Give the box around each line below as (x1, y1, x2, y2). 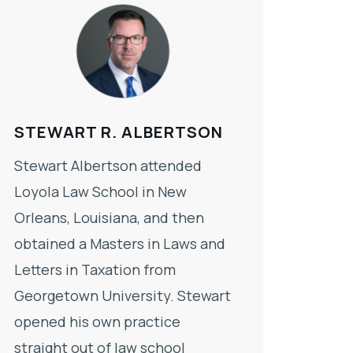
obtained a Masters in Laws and (14, 234, 225, 254)
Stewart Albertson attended (14, 156, 202, 176)
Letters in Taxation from (14, 260, 176, 280)
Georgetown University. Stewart (14, 286, 231, 306)
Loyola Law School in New (14, 182, 187, 202)
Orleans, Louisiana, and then (14, 208, 204, 228)
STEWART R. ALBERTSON (14, 121, 223, 143)
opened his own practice (14, 312, 180, 332)
